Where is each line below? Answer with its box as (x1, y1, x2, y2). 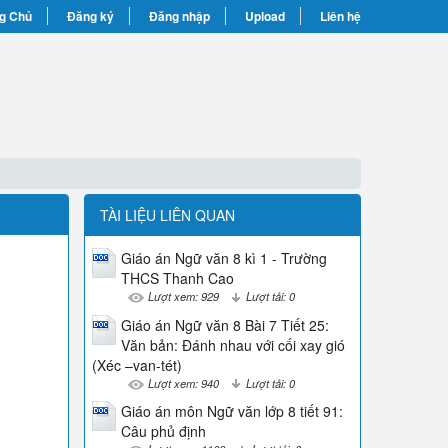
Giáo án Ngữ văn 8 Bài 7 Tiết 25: (120, 314, 329, 335)
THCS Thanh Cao (120, 268, 234, 288)
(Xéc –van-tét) (91, 354, 182, 375)
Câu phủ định (120, 421, 206, 442)
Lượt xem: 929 (147, 288, 219, 304)
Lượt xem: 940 (147, 374, 219, 391)
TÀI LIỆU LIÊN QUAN (99, 205, 235, 225)
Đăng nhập (149, 7, 210, 25)
